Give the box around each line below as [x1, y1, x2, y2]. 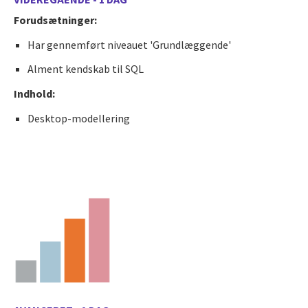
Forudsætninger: [14, 12, 97, 27]
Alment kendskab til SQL [27, 61, 144, 76]
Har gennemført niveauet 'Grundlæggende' [27, 37, 231, 52]
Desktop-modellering [27, 111, 130, 125]
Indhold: [14, 86, 55, 100]
